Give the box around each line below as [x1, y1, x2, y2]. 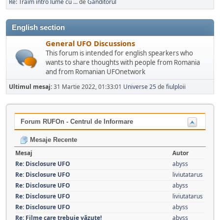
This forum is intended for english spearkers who [46, 49, 193, 57]
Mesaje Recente [28, 136, 77, 143]
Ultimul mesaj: [9, 82, 54, 91]
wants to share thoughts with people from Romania [46, 58, 200, 67]
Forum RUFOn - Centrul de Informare [21, 118, 133, 125]
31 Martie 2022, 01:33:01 [54, 82, 123, 91]
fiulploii [166, 82, 186, 91]
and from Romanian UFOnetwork [46, 67, 145, 76]
